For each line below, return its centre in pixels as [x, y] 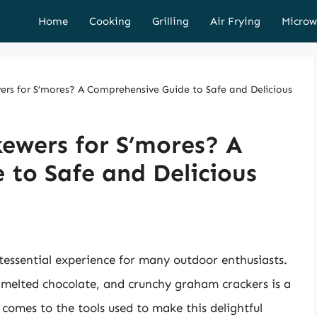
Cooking [110, 21]
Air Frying [235, 21]
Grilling [171, 21]
